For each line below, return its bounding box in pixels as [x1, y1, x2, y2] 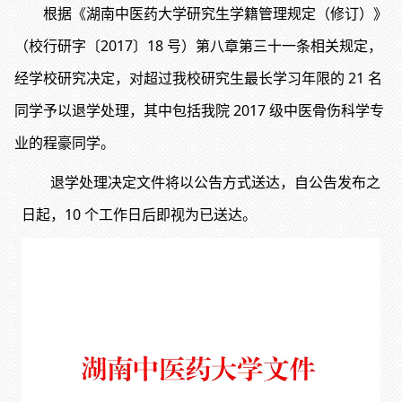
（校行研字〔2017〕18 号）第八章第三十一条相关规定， [14, 36, 382, 57]
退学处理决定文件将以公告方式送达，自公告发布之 [22, 172, 380, 193]
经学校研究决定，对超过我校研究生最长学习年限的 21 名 [14, 68, 382, 89]
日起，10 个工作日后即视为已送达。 [22, 205, 257, 225]
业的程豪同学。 [14, 133, 115, 153]
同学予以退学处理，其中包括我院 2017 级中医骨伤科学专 [14, 100, 384, 121]
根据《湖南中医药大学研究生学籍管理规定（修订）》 [14, 4, 388, 24]
